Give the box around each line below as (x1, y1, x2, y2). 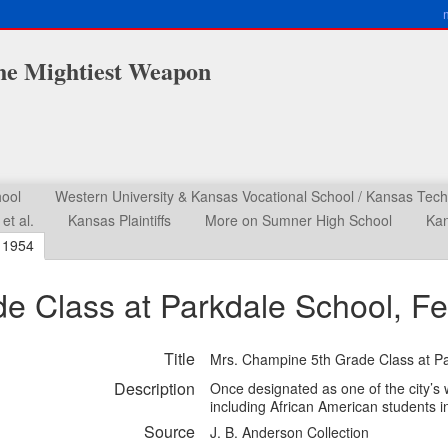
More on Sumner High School (205, 210, 392, 230)
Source (144, 420, 195, 443)
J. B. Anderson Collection (210, 422, 369, 442)
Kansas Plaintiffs (68, 210, 171, 230)
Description (114, 377, 195, 400)
